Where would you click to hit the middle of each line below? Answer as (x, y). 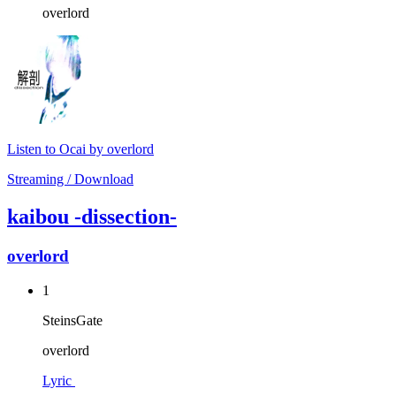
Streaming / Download (70, 179)
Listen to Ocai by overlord (80, 149)
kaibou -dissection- (92, 217)
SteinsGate (72, 320)
